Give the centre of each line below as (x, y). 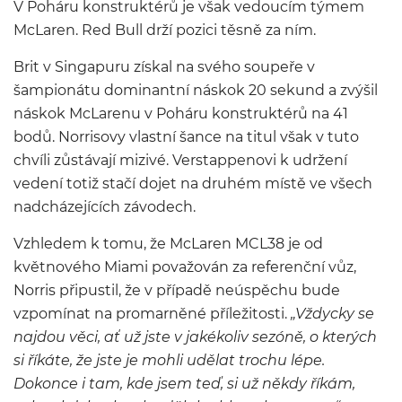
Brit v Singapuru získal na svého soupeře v (164, 67)
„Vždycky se (332, 314)
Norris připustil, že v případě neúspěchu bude (177, 290)
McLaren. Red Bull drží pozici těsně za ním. (165, 30)
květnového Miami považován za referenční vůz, (185, 267)
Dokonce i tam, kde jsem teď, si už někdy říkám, (184, 384)
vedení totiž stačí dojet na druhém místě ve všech (193, 184)
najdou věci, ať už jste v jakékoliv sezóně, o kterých (195, 337)
